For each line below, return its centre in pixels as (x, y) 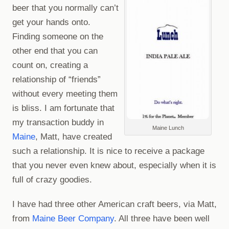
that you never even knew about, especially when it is (114, 165)
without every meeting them (65, 94)
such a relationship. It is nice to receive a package (108, 151)
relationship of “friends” (56, 79)
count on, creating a (50, 65)
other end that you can (55, 51)
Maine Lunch (168, 128)
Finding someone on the (58, 36)
